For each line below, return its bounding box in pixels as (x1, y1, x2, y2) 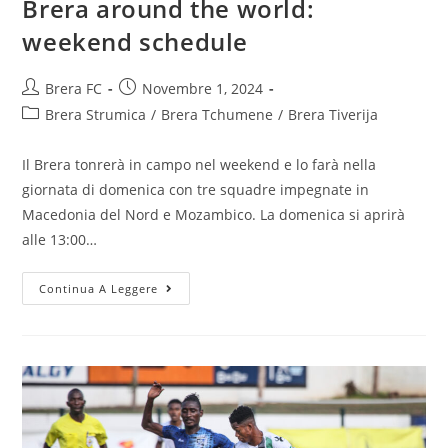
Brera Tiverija (288, 104, 379, 124)
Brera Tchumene (161, 104, 274, 124)
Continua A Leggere (39, 280, 159, 296)
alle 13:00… (22, 229, 98, 249)
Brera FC (45, 78, 103, 98)
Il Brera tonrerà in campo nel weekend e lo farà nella (22, 154, 377, 174)
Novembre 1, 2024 (142, 78, 264, 98)
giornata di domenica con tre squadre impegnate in (22, 179, 370, 199)
